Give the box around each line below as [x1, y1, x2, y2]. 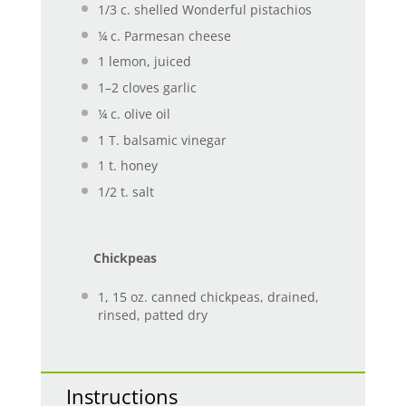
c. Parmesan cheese [106, 26, 231, 44]
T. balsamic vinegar [104, 130, 227, 149]
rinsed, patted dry [97, 305, 208, 324]
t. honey [104, 157, 158, 175]
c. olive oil [106, 104, 170, 122]
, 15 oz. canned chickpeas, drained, [104, 287, 319, 305]
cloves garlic [118, 79, 197, 97]
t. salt [116, 183, 154, 201]
